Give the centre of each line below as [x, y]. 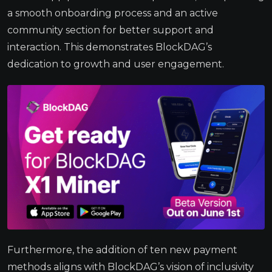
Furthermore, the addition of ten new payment [122, 250]
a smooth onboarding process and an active [113, 13]
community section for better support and [110, 30]
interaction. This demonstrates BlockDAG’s [110, 47]
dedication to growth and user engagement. [116, 64]
